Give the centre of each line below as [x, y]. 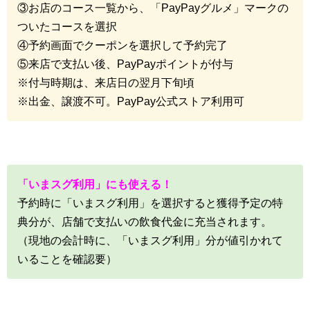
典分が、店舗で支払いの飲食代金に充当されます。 [145, 221]
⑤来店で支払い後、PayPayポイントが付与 [125, 64]
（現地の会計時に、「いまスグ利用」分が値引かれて [150, 240]
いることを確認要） [67, 259]
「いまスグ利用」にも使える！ [95, 184]
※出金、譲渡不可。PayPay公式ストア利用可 [131, 101]
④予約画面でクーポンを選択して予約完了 [122, 45]
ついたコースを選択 [67, 26]
